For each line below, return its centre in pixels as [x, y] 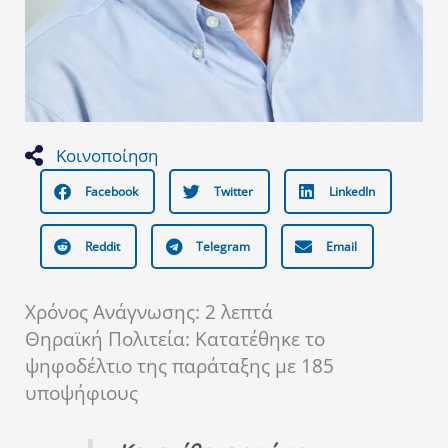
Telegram [223, 247]
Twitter [233, 192]
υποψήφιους [81, 393]
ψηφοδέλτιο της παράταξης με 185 [179, 366]
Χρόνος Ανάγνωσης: [115, 312]
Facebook [111, 192]
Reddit [102, 247]
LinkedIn [352, 192]
